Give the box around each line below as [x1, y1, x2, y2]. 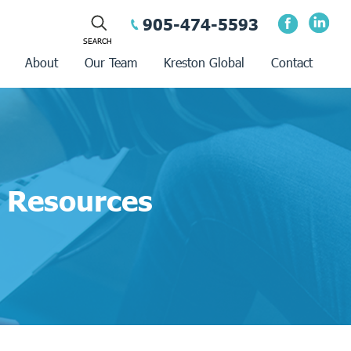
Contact [271, 55, 313, 70]
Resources [7, 183, 153, 217]
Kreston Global [164, 55, 244, 70]
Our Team [85, 55, 137, 70]
